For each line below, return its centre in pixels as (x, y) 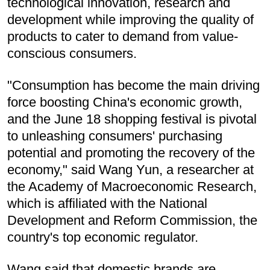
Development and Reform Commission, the (132, 221)
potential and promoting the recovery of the (131, 153)
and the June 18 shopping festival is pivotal (132, 119)
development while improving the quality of (130, 20)
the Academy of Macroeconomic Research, (132, 187)
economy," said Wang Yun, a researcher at (130, 170)
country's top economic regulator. (103, 237)
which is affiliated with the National (107, 204)
